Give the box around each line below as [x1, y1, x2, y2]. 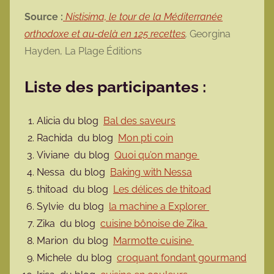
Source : [24, 11, 63, 23]
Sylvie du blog [37, 201, 109, 213]
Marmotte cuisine [113, 235, 194, 247]
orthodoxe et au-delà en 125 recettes [24, 28, 185, 40]
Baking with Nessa [110, 166, 192, 179]
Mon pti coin [118, 132, 173, 144]
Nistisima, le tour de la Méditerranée [65, 11, 223, 23]
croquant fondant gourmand [117, 252, 246, 264]
